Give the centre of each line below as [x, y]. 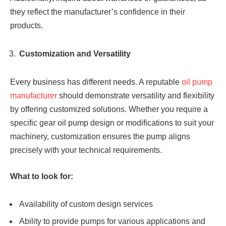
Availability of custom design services [87, 204]
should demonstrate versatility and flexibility [136, 96]
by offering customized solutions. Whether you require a [109, 109]
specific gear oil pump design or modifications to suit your [112, 123]
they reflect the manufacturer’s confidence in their [98, 12]
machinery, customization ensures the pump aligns [100, 137]
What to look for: [42, 176]
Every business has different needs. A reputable [96, 82]
